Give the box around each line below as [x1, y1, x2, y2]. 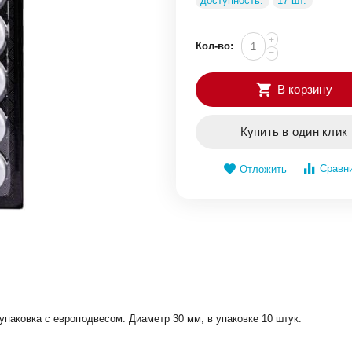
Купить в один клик [240, 125, 348, 138]
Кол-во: [196, 40, 234, 52]
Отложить [239, 163, 287, 175]
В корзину [277, 82, 332, 96]
